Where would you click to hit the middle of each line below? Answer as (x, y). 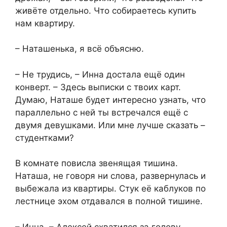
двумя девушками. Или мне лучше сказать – (110, 125)
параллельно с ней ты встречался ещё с (102, 112)
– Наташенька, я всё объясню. (80, 49)
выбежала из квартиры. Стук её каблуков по (110, 189)
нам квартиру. (45, 23)
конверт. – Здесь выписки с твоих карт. (98, 87)
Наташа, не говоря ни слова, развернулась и (110, 176)
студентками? (45, 138)
